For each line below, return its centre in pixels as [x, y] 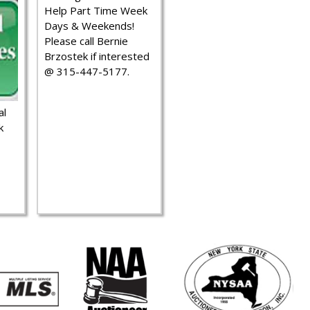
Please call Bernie [86, 41]
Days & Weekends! [89, 26]
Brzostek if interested [97, 56]
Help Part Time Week [96, 10]
